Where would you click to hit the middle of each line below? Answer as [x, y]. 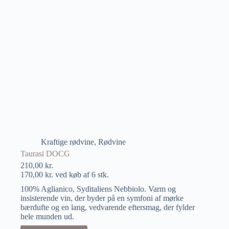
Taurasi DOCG [45, 153]
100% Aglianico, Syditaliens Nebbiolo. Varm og [98, 189]
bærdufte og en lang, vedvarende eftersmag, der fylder [108, 207]
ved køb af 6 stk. [81, 174]
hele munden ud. [47, 216]
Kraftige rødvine [67, 142]
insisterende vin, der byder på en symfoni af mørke [102, 198]
